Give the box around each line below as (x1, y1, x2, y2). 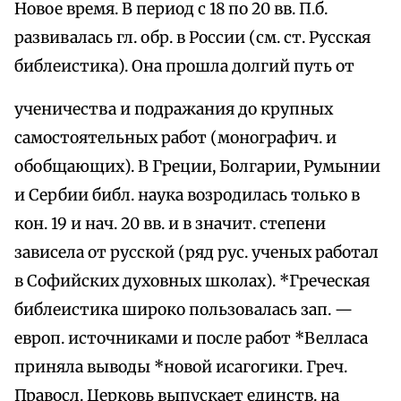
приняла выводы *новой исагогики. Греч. (14, 357, 347, 378)
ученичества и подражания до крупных (14, 99, 333, 120)
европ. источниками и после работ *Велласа (14, 328, 368, 349)
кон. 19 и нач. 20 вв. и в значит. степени (14, 214, 326, 235)
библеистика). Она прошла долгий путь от (14, 56, 354, 77)
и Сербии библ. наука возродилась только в (14, 185, 360, 206)
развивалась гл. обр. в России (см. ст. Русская (14, 28, 371, 48)
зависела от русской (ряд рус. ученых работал (14, 243, 379, 263)
